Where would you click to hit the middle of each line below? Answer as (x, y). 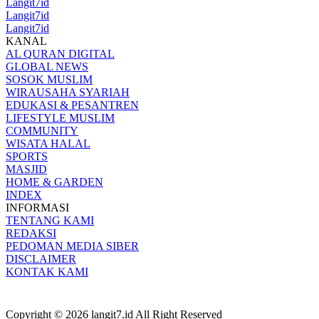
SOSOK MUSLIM (49, 79)
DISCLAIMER (41, 258)
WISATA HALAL (48, 143)
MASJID (26, 169)
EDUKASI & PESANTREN (72, 105)
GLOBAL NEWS (47, 66)
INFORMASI (37, 207)
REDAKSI (31, 233)
